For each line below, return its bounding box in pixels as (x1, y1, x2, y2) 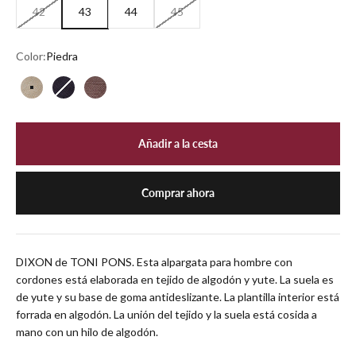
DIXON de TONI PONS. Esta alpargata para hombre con (16, 254, 292, 269)
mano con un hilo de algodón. (16, 324, 158, 339)
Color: (16, 48, 46, 63)
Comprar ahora (141, 185, 215, 199)
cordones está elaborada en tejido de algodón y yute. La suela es (16, 272, 334, 286)
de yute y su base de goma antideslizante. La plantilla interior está (16, 289, 339, 304)
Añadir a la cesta (138, 136, 218, 150)
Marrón (95, 88, 131, 103)
